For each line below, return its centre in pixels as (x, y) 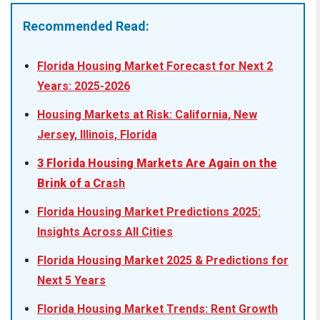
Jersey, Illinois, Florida (97, 134)
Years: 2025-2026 (84, 86)
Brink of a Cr (71, 183)
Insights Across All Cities (105, 231)
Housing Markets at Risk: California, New (147, 114)
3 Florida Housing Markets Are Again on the (157, 163)
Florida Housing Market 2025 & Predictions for (163, 260)
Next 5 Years (71, 280)
